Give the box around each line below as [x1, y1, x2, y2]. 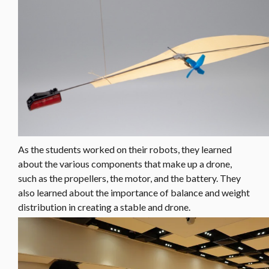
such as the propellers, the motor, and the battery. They [18, 172, 241, 184]
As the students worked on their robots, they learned [18, 144, 232, 156]
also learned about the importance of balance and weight [18, 187, 250, 199]
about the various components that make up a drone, [18, 158, 232, 170]
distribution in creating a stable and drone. [18, 201, 190, 213]
